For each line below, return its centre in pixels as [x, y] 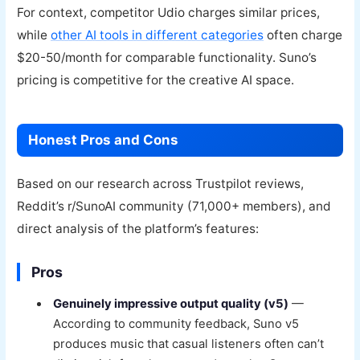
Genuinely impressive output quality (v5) [171, 304]
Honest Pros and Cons [104, 139]
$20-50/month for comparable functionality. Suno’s [167, 57]
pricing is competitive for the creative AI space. [156, 80]
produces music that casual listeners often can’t [189, 344]
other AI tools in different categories [157, 35]
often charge [303, 35]
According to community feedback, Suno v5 [176, 324]
